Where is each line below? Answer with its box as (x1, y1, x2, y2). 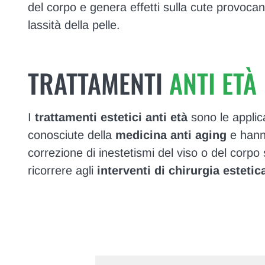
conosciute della (27, 128, 115, 142)
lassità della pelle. (27, 18, 120, 32)
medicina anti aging (115, 128, 227, 142)
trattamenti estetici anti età (34, 111, 188, 124)
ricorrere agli (27, 164, 97, 177)
